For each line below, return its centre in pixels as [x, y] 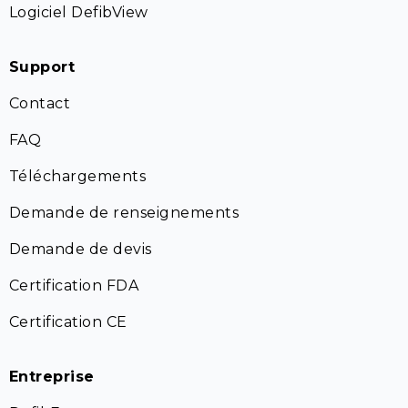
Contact [40, 103]
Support [42, 67]
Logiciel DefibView [79, 12]
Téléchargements [78, 176]
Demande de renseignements [124, 213]
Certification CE [68, 322]
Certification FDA [74, 286]
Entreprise [52, 377]
